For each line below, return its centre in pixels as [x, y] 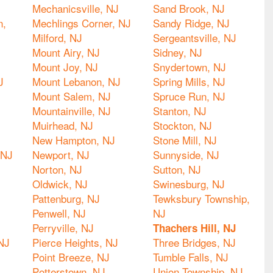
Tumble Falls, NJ [191, 257]
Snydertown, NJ [190, 67]
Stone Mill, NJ [185, 140]
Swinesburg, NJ [189, 184]
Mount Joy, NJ [65, 67]
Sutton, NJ [177, 169]
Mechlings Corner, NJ [82, 23]
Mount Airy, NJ [66, 52]
